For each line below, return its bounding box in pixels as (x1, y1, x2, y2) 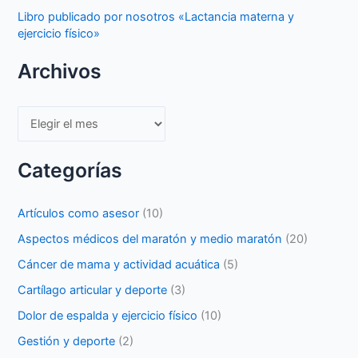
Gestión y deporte (18, 333, 116, 348)
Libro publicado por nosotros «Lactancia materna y (18, 10, 295, 25)
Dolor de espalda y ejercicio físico (18, 308, 198, 323)
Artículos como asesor (18, 206, 140, 221)
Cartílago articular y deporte (18, 282, 168, 297)
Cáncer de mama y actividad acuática (18, 257, 221, 272)
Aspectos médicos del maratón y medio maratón (18, 232, 283, 247)
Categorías (18, 158, 123, 183)
